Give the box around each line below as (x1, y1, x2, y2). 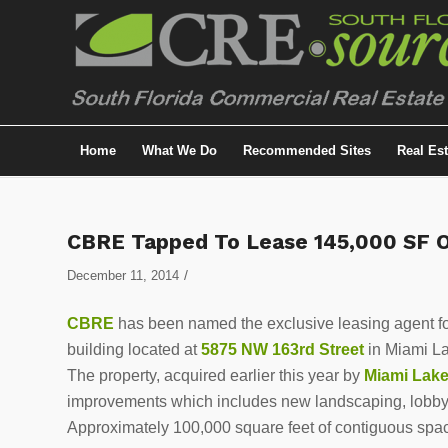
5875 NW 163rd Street (201, 340, 364, 358)
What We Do (142, 143, 217, 158)
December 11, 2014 (67, 268, 179, 283)
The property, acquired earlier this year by (67, 366, 364, 384)
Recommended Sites (243, 143, 371, 158)
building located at (67, 340, 201, 358)
